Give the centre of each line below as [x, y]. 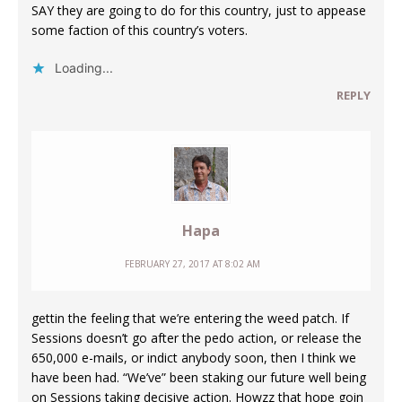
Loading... [84, 68]
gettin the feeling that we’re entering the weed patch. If [190, 319]
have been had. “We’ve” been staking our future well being [199, 378]
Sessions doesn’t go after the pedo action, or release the [197, 338]
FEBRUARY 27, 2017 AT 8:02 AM [192, 264]
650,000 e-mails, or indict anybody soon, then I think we [194, 358]
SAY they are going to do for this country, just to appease [199, 11]
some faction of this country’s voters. [140, 31]
